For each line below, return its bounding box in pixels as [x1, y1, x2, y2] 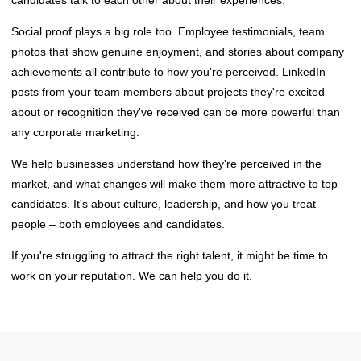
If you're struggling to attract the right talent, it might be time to [11, 248, 328, 262]
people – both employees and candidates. [11, 217, 225, 230]
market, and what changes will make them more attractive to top [11, 176, 338, 190]
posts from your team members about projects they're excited [11, 85, 325, 98]
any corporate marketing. [11, 125, 139, 139]
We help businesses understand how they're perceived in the [11, 156, 322, 170]
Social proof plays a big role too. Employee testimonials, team [11, 24, 325, 38]
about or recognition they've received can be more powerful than [11, 105, 340, 118]
